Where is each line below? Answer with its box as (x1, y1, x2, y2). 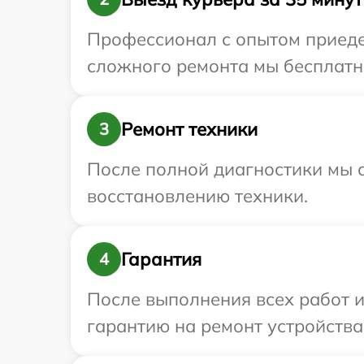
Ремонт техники (121, 117, 258, 141)
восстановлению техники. (87, 184, 308, 208)
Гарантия (121, 247, 201, 271)
